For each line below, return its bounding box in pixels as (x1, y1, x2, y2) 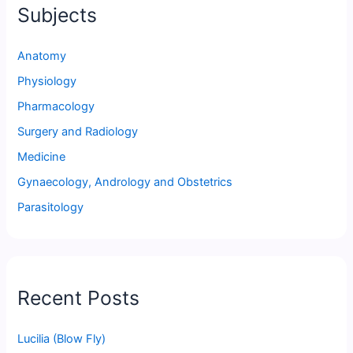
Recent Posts (17, 285, 140, 310)
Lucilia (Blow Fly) (17, 332, 106, 347)
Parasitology (17, 199, 84, 214)
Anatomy (17, 49, 67, 64)
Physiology (17, 74, 77, 89)
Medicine (17, 149, 66, 164)
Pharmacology (17, 98, 95, 113)
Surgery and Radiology (17, 124, 139, 139)
